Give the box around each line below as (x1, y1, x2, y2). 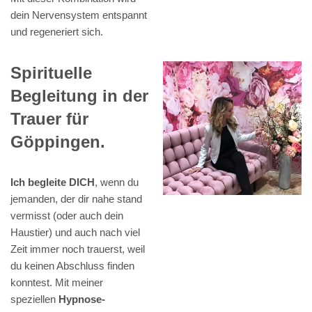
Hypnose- (58, 293, 105, 306)
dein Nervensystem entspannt (10, 9, 147, 22)
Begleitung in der (10, 86, 148, 106)
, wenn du (95, 176, 139, 189)
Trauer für (10, 109, 88, 129)
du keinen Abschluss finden (10, 260, 134, 272)
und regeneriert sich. (10, 26, 103, 38)
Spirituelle (10, 63, 92, 83)
